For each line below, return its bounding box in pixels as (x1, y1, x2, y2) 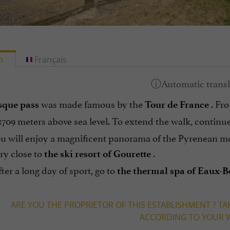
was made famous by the (39, 96, 145, 111)
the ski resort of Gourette (44, 148, 151, 160)
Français (34, 54, 67, 66)
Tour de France (144, 99, 209, 111)
